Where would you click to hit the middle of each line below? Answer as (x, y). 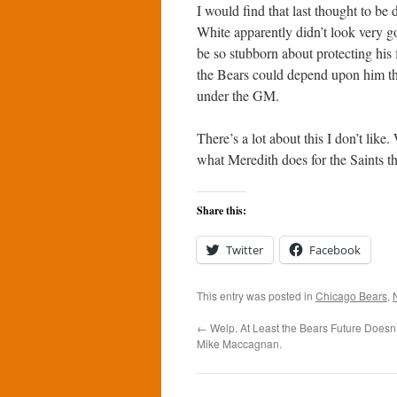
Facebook (335, 250)
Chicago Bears (351, 296)
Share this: (222, 210)
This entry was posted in (256, 296)
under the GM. (238, 95)
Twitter (245, 250)
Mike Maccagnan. (239, 343)
